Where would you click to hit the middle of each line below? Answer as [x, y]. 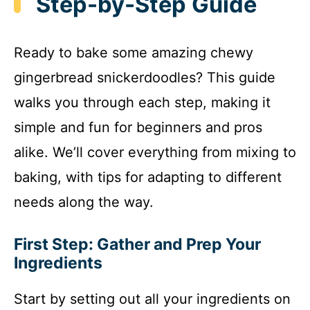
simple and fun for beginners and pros [138, 128]
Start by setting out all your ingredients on [152, 299]
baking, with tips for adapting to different [148, 177]
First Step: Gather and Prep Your [137, 245]
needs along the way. [84, 202]
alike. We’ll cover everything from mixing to [155, 153]
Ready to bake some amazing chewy [134, 53]
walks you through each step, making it [142, 103]
